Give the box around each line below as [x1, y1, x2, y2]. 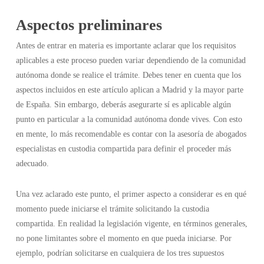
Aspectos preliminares [15, 16, 162, 34]
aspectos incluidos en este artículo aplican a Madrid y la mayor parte [15, 85, 243, 94]
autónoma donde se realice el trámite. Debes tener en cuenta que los [15, 70, 241, 80]
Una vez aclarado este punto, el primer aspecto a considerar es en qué [15, 189, 246, 199]
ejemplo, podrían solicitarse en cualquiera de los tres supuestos [15, 248, 224, 258]
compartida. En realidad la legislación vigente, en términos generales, [15, 219, 247, 228]
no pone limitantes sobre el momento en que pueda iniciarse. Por [15, 233, 232, 243]
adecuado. [15, 159, 49, 168]
